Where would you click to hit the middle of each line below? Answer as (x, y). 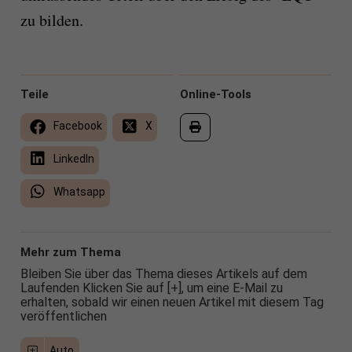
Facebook (76, 126)
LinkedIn (72, 159)
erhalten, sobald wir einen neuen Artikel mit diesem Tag (172, 302)
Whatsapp (78, 192)
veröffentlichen (63, 317)
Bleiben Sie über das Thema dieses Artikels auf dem (163, 274)
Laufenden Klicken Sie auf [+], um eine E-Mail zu (151, 288)
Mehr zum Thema (70, 253)
